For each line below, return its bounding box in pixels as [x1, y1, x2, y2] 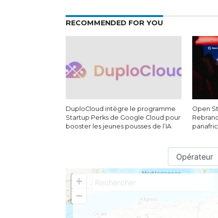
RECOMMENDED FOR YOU [65, 18, 163, 27]
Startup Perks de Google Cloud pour [65, 114, 181, 121]
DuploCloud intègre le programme [65, 105, 176, 112]
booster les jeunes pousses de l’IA [65, 123, 171, 130]
